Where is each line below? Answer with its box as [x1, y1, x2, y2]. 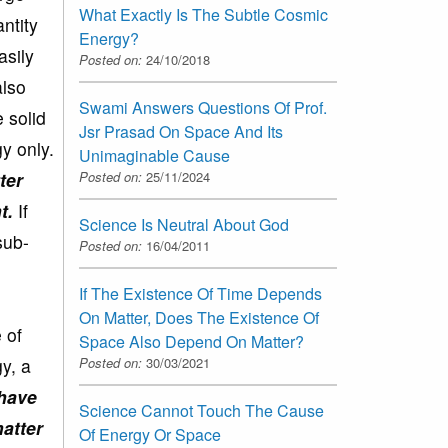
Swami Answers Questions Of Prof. [79, 95, 327, 119]
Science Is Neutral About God [79, 212, 289, 236]
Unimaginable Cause [79, 143, 230, 167]
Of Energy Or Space [79, 422, 221, 446]
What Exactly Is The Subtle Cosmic [79, 2, 328, 26]
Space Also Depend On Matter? [79, 329, 304, 353]
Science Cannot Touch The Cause [79, 398, 324, 422]
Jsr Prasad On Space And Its [79, 119, 283, 143]
